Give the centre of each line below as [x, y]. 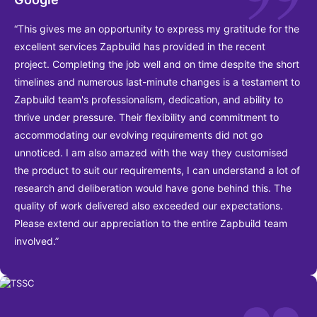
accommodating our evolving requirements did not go [138, 135]
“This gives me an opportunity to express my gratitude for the [157, 29]
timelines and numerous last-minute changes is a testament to [157, 82]
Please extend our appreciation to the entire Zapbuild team [151, 224]
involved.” [36, 241]
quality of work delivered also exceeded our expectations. [149, 206]
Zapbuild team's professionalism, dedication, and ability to [149, 100]
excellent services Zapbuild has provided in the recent [140, 47]
